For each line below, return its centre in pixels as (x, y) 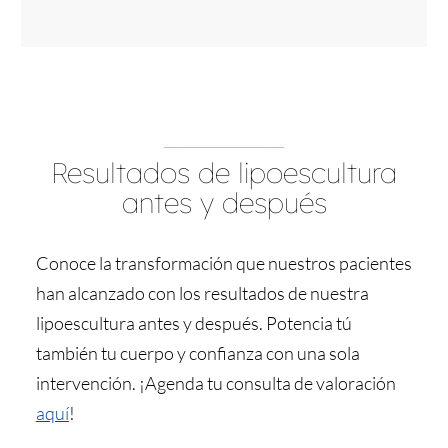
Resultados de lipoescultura (224, 172)
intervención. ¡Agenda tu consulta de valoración (215, 382)
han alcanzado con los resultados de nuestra (202, 292)
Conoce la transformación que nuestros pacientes (223, 262)
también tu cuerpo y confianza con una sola (197, 352)
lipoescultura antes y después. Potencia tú (193, 322)
